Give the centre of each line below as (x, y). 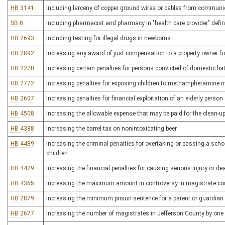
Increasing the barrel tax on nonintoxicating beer (111, 129)
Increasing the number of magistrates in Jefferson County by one (135, 213)
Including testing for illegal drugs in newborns (108, 38)
